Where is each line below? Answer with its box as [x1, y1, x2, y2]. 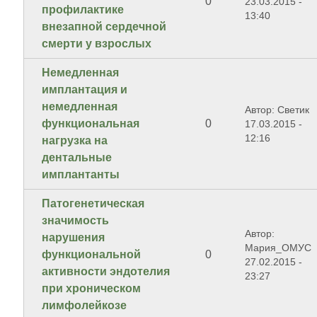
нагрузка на [42, 134, 108, 147]
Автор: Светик [245, 104, 310, 116]
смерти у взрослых [42, 38, 152, 50]
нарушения [42, 231, 105, 244]
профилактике [42, 4, 125, 16]
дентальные [42, 151, 113, 164]
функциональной [42, 248, 142, 261]
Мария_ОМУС [245, 242, 312, 254]
